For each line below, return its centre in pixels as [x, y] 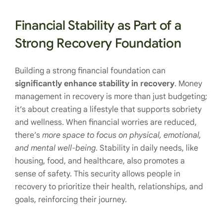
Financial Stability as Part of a [98, 25]
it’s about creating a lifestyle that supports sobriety [108, 109]
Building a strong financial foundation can [90, 71]
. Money [188, 83]
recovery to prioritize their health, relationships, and [109, 187]
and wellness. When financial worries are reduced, [106, 122]
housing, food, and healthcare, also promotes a [100, 161]
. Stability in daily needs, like [147, 148]
